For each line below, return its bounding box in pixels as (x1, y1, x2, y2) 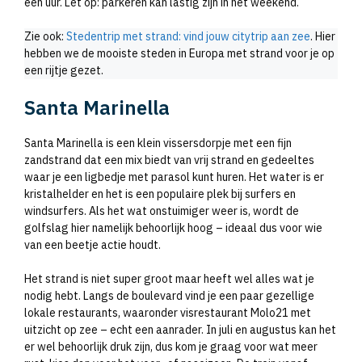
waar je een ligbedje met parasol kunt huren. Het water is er (24, 169, 324, 184)
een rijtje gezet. (24, 62, 103, 78)
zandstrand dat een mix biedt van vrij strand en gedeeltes (24, 152, 314, 167)
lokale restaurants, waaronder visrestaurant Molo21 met (24, 305, 311, 320)
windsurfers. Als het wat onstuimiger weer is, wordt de (24, 203, 299, 218)
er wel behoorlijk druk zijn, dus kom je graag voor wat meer (24, 339, 318, 354)
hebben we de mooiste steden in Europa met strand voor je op (24, 45, 335, 61)
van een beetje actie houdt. (24, 237, 161, 252)
